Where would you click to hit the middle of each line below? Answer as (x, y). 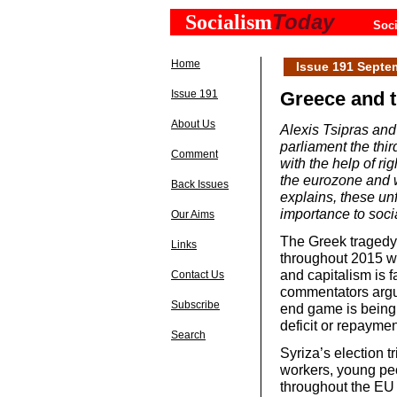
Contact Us (198, 275)
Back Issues (200, 184)
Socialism (229, 22)
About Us (193, 124)
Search (188, 335)
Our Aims (193, 214)
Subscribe (195, 305)
